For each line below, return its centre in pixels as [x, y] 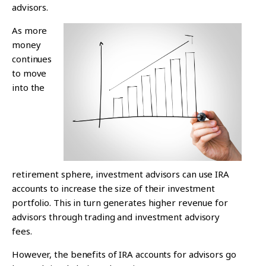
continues [32, 58]
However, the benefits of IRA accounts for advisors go [124, 254]
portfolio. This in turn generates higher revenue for [120, 202]
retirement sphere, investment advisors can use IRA [121, 174]
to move [29, 73]
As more [30, 30]
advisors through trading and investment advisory [116, 216]
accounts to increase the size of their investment [114, 188]
